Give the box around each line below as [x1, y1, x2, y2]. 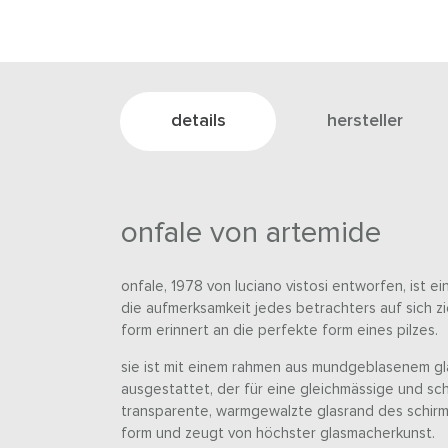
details [171, 112, 226, 131]
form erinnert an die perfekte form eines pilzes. [120, 323, 442, 339]
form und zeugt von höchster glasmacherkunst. [120, 426, 435, 442]
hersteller [327, 112, 403, 131]
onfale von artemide [120, 218, 381, 249]
